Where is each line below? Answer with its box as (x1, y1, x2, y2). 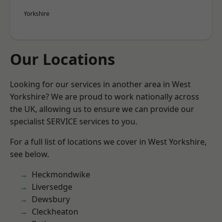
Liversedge (32, 181, 72, 192)
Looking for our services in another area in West (10, 79, 191, 90)
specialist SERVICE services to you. (10, 116, 137, 127)
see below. (10, 149, 49, 160)
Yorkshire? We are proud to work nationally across (10, 91, 199, 102)
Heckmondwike (32, 169, 90, 180)
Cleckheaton (32, 206, 78, 217)
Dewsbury (32, 194, 70, 205)
